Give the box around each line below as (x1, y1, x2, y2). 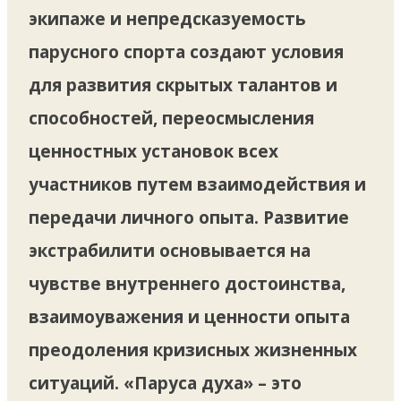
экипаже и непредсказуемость (29, 6, 306, 30)
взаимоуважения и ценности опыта (29, 304, 350, 328)
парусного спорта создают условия (29, 39, 344, 64)
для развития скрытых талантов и (29, 73, 337, 97)
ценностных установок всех (29, 139, 278, 163)
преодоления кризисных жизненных (29, 337, 357, 362)
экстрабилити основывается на (29, 238, 311, 262)
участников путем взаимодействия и (29, 172, 366, 196)
